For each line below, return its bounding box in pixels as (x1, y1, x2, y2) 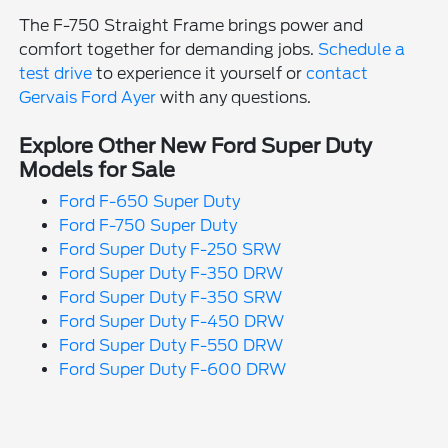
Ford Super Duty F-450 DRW (59, 312, 285, 332)
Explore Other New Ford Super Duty (19, 134, 373, 159)
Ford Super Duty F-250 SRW (59, 240, 282, 260)
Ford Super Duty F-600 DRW (59, 360, 287, 380)
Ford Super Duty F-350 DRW (59, 264, 284, 284)
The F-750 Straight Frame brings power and (19, 16, 364, 36)
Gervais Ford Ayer (19, 88, 157, 108)
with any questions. (156, 88, 312, 108)
